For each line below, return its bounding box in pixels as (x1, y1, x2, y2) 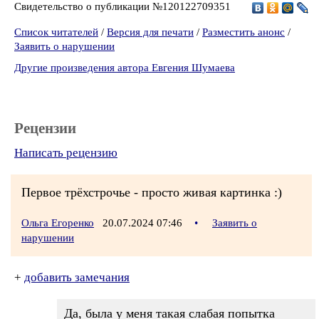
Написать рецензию (14, 146, 117, 159)
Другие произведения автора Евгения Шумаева (14, 62, 235, 73)
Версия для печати (107, 26, 194, 38)
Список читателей (14, 26, 98, 38)
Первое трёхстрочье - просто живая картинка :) (21, 185, 282, 199)
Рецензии (14, 120, 76, 137)
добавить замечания (24, 271, 130, 284)
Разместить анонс (202, 26, 285, 38)
